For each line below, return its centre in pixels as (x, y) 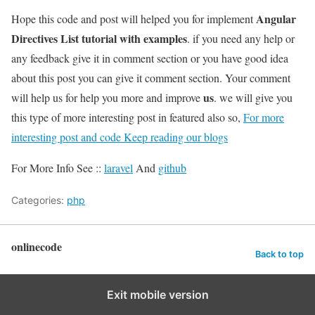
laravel (118, 168)
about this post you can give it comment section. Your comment (151, 78)
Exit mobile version (157, 295)
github (172, 168)
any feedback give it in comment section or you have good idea (150, 58)
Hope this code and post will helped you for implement (134, 19)
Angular (276, 19)
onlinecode (37, 247)
